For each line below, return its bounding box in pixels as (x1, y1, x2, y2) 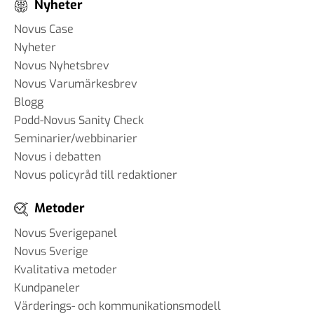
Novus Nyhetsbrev (14, 58, 109, 74)
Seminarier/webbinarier (14, 131, 137, 146)
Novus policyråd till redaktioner (14, 168, 177, 183)
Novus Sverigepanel (14, 225, 117, 240)
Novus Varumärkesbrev (14, 76, 137, 92)
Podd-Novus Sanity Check (14, 113, 144, 128)
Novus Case (14, 22, 74, 37)
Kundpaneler (14, 280, 80, 295)
